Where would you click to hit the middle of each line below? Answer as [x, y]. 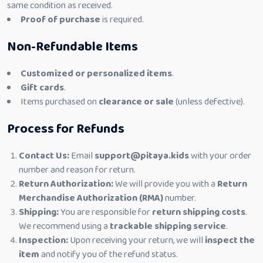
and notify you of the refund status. [109, 254]
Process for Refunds [66, 129]
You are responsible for [105, 212]
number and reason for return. [77, 170]
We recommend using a [64, 226]
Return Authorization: [66, 184]
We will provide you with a [165, 184]
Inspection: [43, 240]
